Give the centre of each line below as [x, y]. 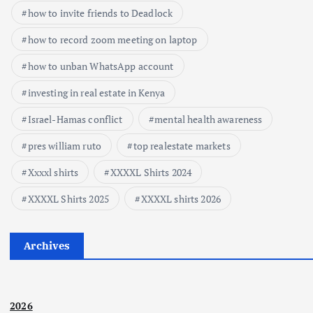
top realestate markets [182, 146]
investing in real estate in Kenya [96, 93]
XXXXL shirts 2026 [181, 199]
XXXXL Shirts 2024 [151, 173]
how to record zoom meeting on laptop [112, 40]
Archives [47, 246]
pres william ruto [64, 146]
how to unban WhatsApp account [101, 66]
